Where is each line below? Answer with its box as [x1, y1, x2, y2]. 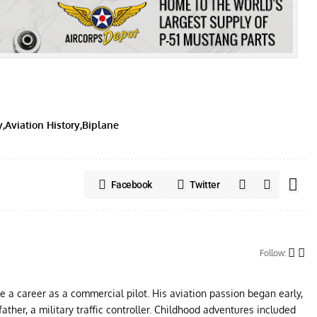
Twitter [189, 178, 220, 190]
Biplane [82, 118, 119, 131]
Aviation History [5, 118, 80, 131]
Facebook [110, 178, 152, 190]
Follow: [260, 247, 287, 258]
